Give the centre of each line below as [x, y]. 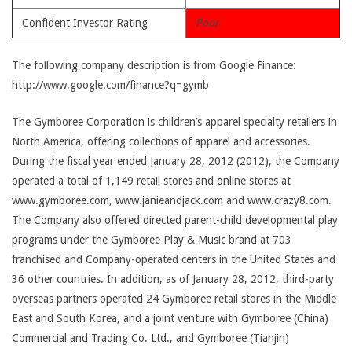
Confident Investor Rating [85, 23]
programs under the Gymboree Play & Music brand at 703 [152, 240]
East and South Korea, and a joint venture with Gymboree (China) [170, 318]
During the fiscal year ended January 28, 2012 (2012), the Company [176, 161]
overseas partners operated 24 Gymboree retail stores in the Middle [174, 299]
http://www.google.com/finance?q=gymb [110, 85]
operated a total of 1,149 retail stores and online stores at [151, 181]
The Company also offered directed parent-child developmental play [175, 220]
